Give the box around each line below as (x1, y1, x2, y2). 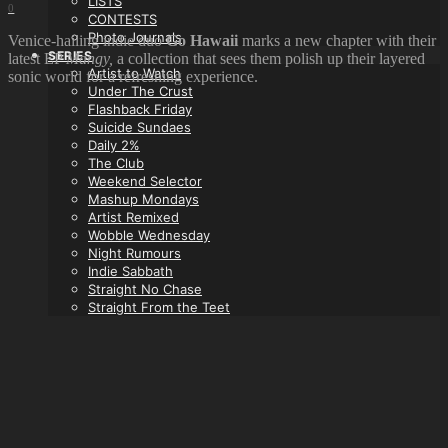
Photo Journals (88, 29, 182, 45)
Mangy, (66, 49, 117, 67)
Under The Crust (88, 83, 193, 99)
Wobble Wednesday (88, 227, 210, 243)
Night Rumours (88, 245, 181, 261)
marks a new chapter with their (242, 31, 436, 49)
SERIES (48, 48, 93, 63)
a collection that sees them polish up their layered (117, 49, 425, 67)
